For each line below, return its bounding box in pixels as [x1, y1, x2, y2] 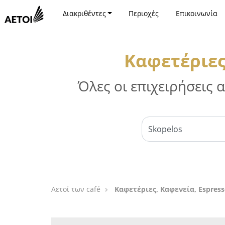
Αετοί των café [51, 184, 100, 194]
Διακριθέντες [62, 9, 106, 18]
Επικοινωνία [175, 9, 217, 18]
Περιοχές [129, 9, 159, 18]
